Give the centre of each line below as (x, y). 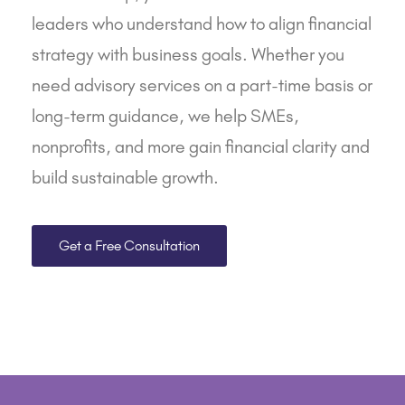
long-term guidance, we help (141, 115)
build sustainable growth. (125, 177)
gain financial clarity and (278, 146)
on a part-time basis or (287, 85)
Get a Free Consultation (129, 245)
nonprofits (69, 146)
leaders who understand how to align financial (202, 23)
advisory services (137, 85)
